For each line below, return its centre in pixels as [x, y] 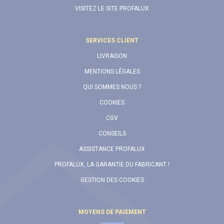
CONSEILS [112, 133]
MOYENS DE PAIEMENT [112, 212]
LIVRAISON [112, 56]
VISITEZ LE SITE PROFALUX [112, 8]
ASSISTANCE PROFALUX [112, 149]
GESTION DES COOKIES [112, 180]
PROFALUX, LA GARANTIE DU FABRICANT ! [112, 164]
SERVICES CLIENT [112, 40]
